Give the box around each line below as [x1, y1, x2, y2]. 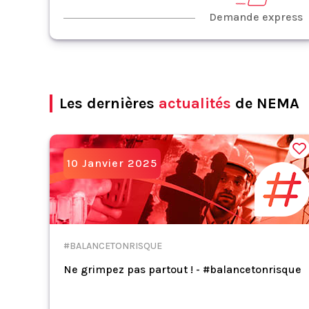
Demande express [208, 10, 303, 23]
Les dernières [59, 94, 159, 112]
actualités [159, 94, 231, 112]
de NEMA [231, 94, 299, 112]
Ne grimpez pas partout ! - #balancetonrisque [63, 263, 301, 276]
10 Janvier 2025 [67, 157, 157, 170]
